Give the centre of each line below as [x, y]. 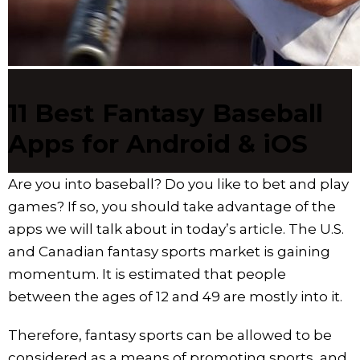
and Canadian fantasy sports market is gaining [169, 251]
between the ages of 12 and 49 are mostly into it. [175, 296]
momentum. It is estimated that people [147, 274]
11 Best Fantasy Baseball [166, 113]
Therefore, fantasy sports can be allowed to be [170, 335]
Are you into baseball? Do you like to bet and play [178, 184]
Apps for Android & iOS [158, 143]
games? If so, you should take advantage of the [172, 206]
